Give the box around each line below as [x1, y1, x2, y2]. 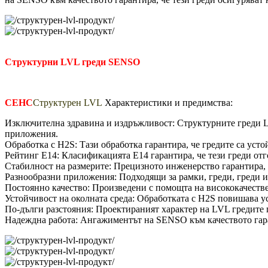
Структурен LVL [33, 97, 102, 108]
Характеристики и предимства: [105, 97, 233, 108]
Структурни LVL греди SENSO [5, 56, 140, 67]
